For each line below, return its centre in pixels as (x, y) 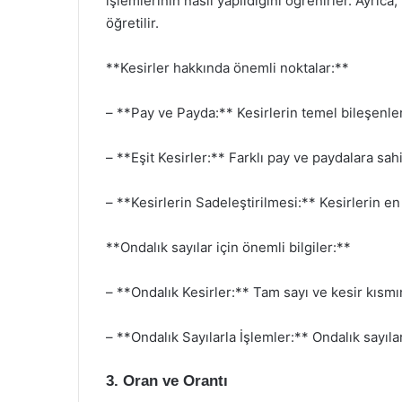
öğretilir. (132, 22)
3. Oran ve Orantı (167, 380)
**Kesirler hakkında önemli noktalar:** (227, 67)
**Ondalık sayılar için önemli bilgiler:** (228, 247)
